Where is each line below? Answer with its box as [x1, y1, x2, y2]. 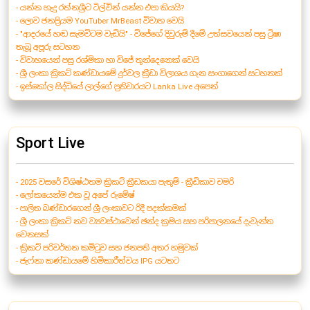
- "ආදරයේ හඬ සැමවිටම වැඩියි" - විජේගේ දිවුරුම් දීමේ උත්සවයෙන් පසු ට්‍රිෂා [16, 29, 281, 39]
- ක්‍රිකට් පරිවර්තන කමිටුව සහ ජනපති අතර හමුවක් [16, 243, 198, 253]
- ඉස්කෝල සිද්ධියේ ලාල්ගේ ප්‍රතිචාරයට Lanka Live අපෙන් [16, 82, 218, 92]
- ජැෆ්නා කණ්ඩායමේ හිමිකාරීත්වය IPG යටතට [16, 256, 179, 266]
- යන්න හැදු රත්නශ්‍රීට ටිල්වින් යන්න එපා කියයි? [16, 3, 184, 13]
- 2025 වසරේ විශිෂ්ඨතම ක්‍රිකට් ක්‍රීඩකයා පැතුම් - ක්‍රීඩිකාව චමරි [16, 177, 234, 188]
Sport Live [16, 134, 84, 152]
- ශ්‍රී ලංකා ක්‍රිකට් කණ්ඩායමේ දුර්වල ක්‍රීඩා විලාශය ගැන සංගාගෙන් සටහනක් [16, 69, 282, 79]
